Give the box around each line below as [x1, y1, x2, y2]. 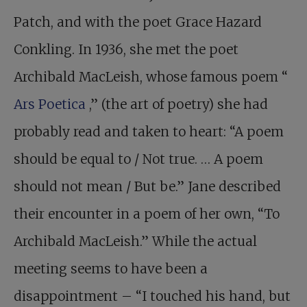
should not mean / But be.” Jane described [14, 178, 281, 195]
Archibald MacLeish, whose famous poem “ [14, 69, 288, 86]
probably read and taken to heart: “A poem [14, 123, 284, 140]
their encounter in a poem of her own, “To [14, 206, 280, 223]
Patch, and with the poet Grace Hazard [14, 14, 262, 31]
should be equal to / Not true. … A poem [14, 151, 263, 168]
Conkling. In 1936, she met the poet [14, 41, 238, 58]
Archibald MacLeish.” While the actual [14, 233, 257, 250]
